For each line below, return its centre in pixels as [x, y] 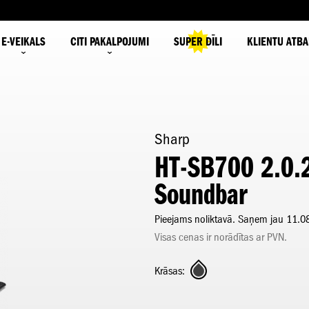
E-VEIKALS [23, 41]
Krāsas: [170, 271]
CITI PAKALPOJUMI [110, 41]
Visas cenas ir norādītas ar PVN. [221, 237]
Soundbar [201, 194]
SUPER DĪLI [198, 41]
